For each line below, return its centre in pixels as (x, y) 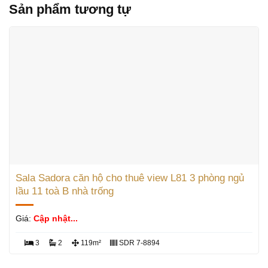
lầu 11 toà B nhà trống (64, 191)
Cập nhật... (55, 219)
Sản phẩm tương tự (70, 10)
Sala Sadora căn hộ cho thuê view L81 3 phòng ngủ (130, 178)
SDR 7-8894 (139, 243)
